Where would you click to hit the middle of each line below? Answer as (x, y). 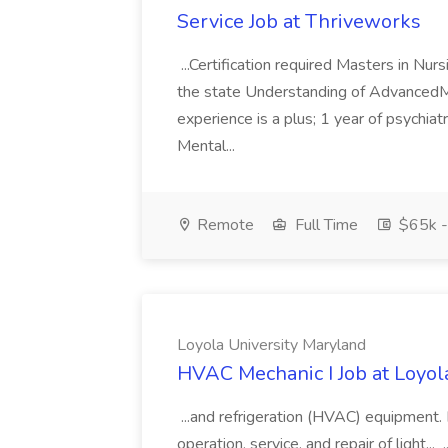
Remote (223, 225)
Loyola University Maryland (271, 345)
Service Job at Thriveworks (299, 21)
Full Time (324, 225)
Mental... (208, 146)
